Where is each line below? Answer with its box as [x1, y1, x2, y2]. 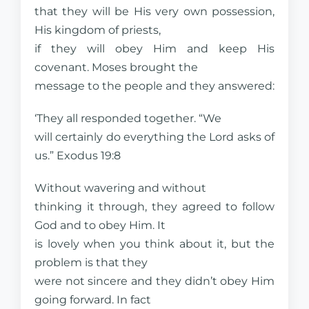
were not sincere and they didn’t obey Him [34, 275, 275, 288]
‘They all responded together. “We [34, 112, 221, 125]
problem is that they [34, 256, 148, 269]
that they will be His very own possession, [34, 5, 275, 18]
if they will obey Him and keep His [34, 42, 275, 55]
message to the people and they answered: [34, 79, 275, 92]
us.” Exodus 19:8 [34, 149, 121, 162]
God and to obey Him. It [34, 219, 166, 232]
